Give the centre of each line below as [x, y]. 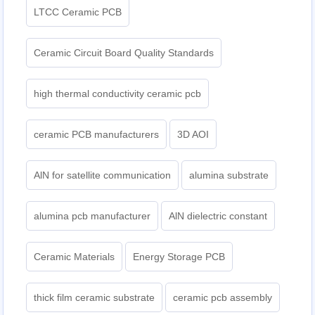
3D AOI [193, 134]
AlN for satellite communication [103, 175]
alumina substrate [229, 175]
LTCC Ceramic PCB [78, 12]
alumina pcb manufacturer [92, 216]
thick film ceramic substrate [95, 297]
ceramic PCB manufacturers [97, 134]
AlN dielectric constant [218, 216]
